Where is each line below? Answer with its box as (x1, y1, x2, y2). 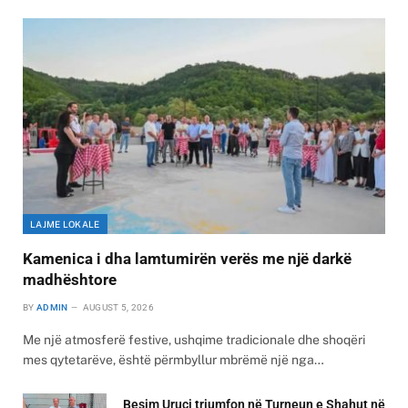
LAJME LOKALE (30, 218, 100, 229)
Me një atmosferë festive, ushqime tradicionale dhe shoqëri (23, 331, 365, 347)
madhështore (23, 270, 117, 289)
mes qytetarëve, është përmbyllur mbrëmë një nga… (23, 352, 324, 367)
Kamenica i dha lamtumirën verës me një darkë (23, 249, 352, 268)
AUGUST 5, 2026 (82, 301, 154, 312)
